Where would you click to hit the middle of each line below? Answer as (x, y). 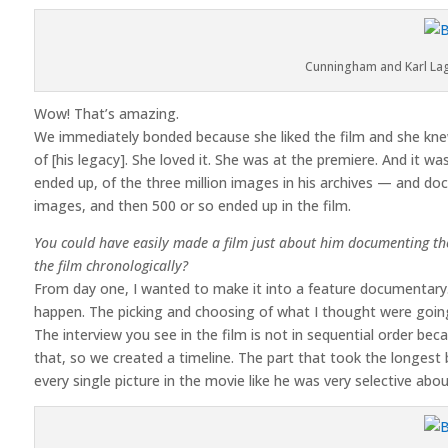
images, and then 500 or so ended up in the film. (192, 205)
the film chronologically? (110, 265)
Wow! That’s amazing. (106, 113)
